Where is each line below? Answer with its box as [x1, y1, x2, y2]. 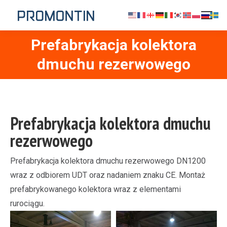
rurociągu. [10, 199, 45, 208]
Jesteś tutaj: [92, 50, 135, 59]
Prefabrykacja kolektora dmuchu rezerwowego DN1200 [10, 156, 206, 166]
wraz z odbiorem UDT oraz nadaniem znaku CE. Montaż [10, 170, 205, 180]
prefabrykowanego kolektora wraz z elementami [10, 184, 181, 194]
